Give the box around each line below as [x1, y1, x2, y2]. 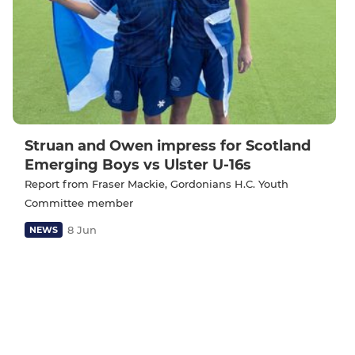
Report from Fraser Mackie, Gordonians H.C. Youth [25, 177, 288, 190]
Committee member [25, 196, 133, 209]
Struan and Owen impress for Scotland [25, 136, 311, 155]
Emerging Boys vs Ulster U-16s [25, 155, 251, 174]
